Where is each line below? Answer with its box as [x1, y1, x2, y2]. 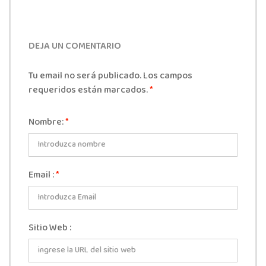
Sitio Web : [28, 220, 71, 236]
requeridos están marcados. [28, 83, 150, 99]
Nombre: [28, 115, 65, 131]
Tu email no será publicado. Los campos [28, 68, 192, 84]
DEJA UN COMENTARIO [28, 39, 121, 55]
